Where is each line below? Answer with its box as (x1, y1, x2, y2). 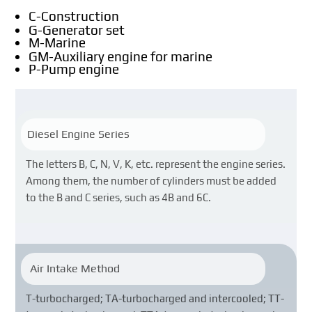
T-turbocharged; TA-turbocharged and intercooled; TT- (26, 292, 285, 304)
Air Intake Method (26, 261, 120, 275)
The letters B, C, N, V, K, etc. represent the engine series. (26, 158, 286, 171)
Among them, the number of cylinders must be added (26, 175, 277, 187)
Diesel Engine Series (26, 127, 130, 141)
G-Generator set (29, 22, 125, 38)
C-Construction (29, 8, 120, 24)
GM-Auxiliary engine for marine (29, 49, 213, 64)
